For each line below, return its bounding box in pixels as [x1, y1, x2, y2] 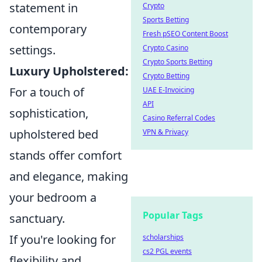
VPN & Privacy [143, 127, 188, 137]
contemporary [9, 21, 87, 37]
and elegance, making [9, 168, 128, 184]
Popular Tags [143, 209, 203, 222]
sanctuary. [9, 211, 65, 226]
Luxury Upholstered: [9, 63, 129, 79]
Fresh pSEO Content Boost [143, 29, 228, 39]
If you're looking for [9, 232, 116, 247]
